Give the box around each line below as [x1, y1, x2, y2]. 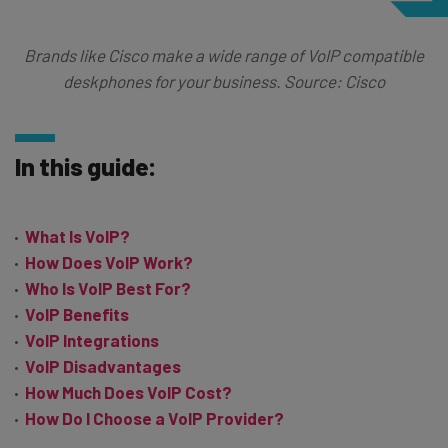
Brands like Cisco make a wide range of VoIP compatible [24, 44, 424, 65]
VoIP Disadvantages [25, 355, 181, 376]
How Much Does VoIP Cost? [25, 381, 232, 402]
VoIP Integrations [25, 329, 159, 350]
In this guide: [15, 150, 158, 181]
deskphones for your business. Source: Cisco [63, 70, 385, 91]
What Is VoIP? [25, 225, 130, 246]
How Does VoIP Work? [25, 251, 193, 272]
